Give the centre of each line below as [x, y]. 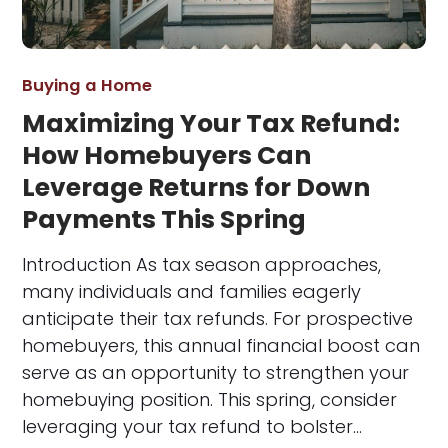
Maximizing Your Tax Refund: [211, 124]
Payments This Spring [164, 220]
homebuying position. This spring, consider [210, 400]
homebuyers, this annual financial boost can [221, 346]
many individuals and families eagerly [192, 292]
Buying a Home [87, 86]
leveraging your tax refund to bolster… [192, 427]
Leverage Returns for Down [196, 188]
